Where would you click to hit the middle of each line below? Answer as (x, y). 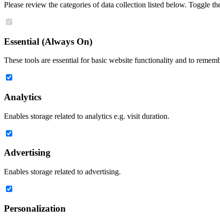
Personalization (35, 208)
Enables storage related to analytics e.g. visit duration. (87, 116)
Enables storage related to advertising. (62, 172)
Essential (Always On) (48, 41)
